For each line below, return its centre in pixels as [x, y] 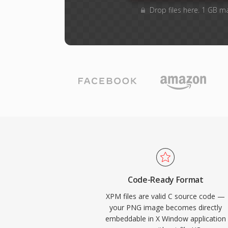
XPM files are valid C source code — [166, 196]
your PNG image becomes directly [165, 207]
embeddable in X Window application [165, 219]
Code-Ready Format [166, 180]
